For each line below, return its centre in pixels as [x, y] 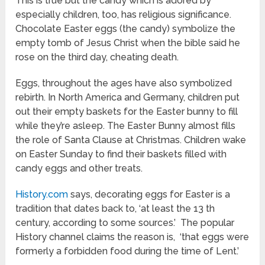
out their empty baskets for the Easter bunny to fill [127, 112]
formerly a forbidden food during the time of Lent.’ [127, 251]
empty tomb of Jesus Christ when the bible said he [128, 43]
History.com [42, 194]
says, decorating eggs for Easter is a [149, 194]
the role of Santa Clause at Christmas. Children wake [131, 140]
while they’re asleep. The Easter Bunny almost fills [126, 126]
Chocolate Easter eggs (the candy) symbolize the [126, 29]
